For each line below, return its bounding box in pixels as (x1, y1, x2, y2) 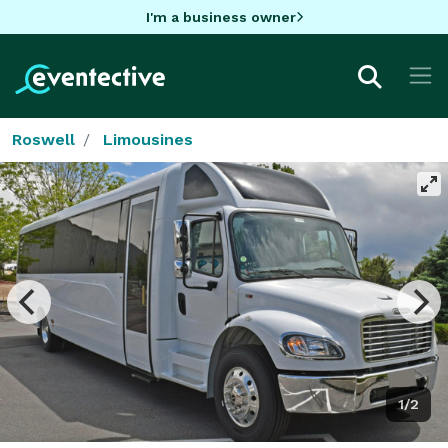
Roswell (12, 129, 75, 149)
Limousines (103, 129, 193, 149)
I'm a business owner (145, 8, 296, 25)
